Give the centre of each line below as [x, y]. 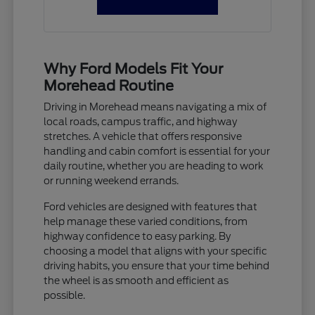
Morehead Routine [109, 85]
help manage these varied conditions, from [146, 221]
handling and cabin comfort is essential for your [157, 151]
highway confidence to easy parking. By [137, 236]
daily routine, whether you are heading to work [154, 166]
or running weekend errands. [111, 180]
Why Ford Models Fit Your [134, 69]
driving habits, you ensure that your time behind [157, 265]
